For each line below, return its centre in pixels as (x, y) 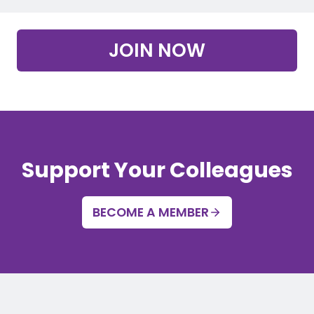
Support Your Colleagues (157, 170)
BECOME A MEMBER (151, 212)
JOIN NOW (157, 50)
